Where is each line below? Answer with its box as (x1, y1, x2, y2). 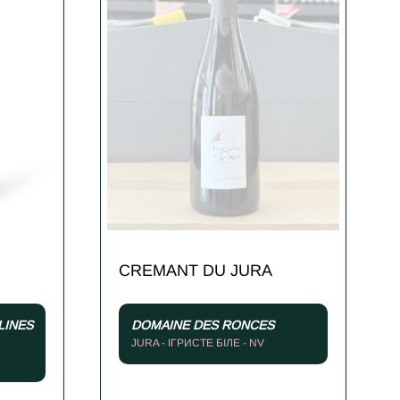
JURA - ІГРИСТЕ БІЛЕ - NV (131, 337, 264, 350)
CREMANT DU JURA (119, 261, 272, 279)
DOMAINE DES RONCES (131, 318, 274, 333)
